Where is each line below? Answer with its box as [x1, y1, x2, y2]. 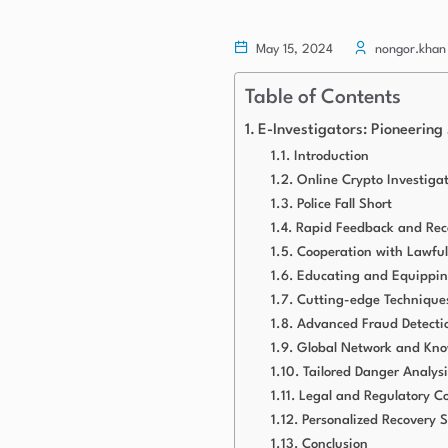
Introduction [293, 149, 369, 163]
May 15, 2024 [252, 42, 333, 56]
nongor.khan [371, 42, 446, 56]
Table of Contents [245, 87, 401, 108]
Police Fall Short [296, 197, 392, 211]
